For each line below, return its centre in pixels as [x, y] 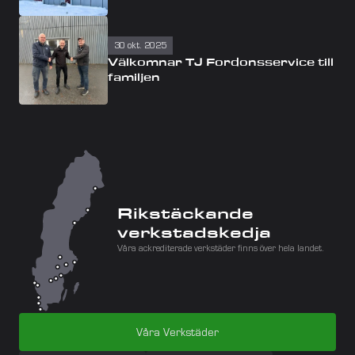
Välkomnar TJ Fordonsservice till [221, 62]
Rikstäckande [185, 214]
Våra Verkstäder [177, 334]
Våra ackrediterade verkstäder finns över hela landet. [221, 250]
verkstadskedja [194, 233]
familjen [134, 77]
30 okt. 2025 [140, 46]
